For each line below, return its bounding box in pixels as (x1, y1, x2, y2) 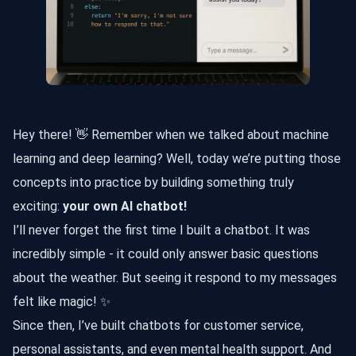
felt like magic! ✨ (13, 293, 110, 309)
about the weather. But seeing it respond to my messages (13, 269, 337, 285)
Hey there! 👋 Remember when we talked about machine (13, 126, 329, 142)
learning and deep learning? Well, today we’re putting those (13, 150, 341, 166)
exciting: (13, 198, 63, 214)
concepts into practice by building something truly (13, 174, 294, 190)
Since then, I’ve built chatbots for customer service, (13, 317, 304, 333)
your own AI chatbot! (63, 198, 187, 214)
